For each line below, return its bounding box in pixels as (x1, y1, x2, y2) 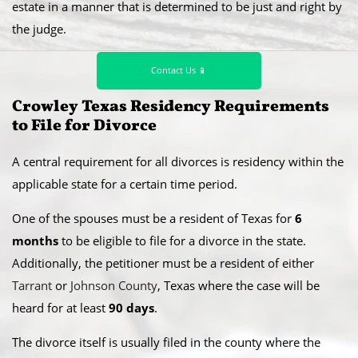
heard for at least (12, 299, 109, 316)
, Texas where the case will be (157, 276, 320, 293)
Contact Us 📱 (151, 64, 207, 77)
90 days (109, 299, 154, 316)
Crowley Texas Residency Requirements (12, 95, 329, 118)
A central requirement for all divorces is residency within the (12, 153, 344, 169)
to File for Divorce (12, 114, 157, 137)
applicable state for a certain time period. (12, 175, 237, 192)
